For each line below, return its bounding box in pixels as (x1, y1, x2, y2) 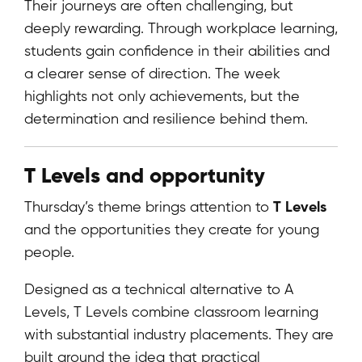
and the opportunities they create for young (24, 221, 319, 238)
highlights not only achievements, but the (24, 87, 300, 105)
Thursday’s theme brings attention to (24, 198, 273, 216)
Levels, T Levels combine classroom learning (24, 303, 318, 321)
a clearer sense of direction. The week (24, 65, 280, 82)
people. (24, 243, 74, 261)
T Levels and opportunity (24, 162, 265, 189)
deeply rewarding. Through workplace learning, (24, 19, 338, 37)
